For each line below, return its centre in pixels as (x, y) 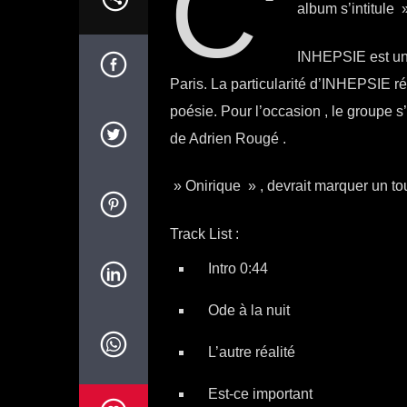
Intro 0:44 (238, 268)
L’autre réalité (251, 352)
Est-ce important (260, 393)
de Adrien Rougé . (228, 138)
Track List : (204, 233)
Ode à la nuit (248, 310)
